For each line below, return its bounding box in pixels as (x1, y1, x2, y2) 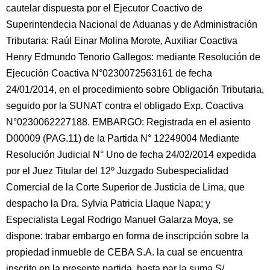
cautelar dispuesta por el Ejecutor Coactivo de (6, 3, 202, 13)
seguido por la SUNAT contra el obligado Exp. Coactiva (6, 101, 243, 111)
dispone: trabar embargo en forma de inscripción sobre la (6, 231, 249, 241)
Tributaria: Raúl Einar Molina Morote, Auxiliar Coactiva (6, 36, 237, 46)
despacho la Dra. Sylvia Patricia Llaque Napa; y (6, 198, 210, 209)
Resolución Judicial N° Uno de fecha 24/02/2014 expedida (6, 149, 256, 160)
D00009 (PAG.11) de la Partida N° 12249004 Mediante (6, 133, 239, 143)
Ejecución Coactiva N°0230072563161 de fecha (6, 68, 212, 78)
